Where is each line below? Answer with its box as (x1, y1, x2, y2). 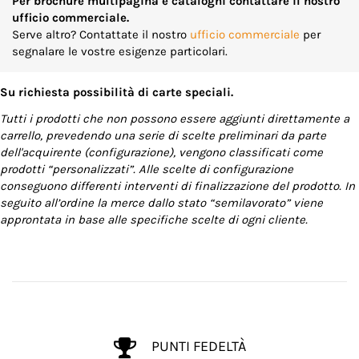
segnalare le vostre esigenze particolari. (12, 43, 228, 58)
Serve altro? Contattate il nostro (12, 26, 190, 42)
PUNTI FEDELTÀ (147, 337, 246, 356)
